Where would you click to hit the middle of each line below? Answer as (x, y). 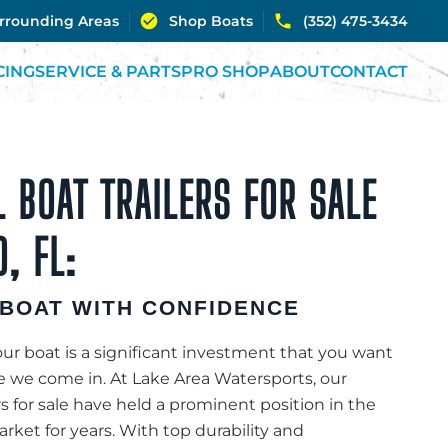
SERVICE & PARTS (108, 71)
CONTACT (369, 71)
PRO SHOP (225, 71)
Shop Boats (211, 21)
